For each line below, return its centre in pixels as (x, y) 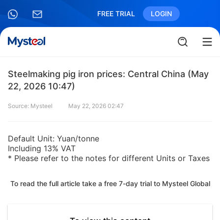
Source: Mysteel (30, 106)
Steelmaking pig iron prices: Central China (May (108, 74)
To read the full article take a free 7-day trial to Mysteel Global (110, 183)
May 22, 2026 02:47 (96, 106)
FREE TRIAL (116, 14)
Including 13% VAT (42, 148)
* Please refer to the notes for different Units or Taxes (109, 158)
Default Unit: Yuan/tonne (54, 138)
